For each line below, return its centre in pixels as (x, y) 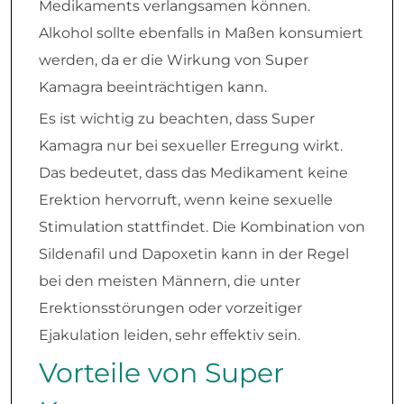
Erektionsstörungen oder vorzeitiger (170, 308)
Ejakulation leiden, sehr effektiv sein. (170, 335)
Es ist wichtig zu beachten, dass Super (177, 119)
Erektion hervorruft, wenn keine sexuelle (186, 200)
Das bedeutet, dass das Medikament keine (193, 173)
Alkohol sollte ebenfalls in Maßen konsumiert (201, 33)
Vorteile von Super (161, 373)
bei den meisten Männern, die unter (170, 281)
